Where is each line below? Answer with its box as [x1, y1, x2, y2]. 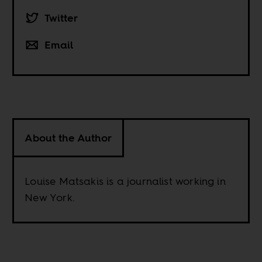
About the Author [25, 130, 112, 145]
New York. [25, 189, 75, 205]
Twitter [44, 10, 78, 25]
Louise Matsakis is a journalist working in [25, 173, 226, 188]
